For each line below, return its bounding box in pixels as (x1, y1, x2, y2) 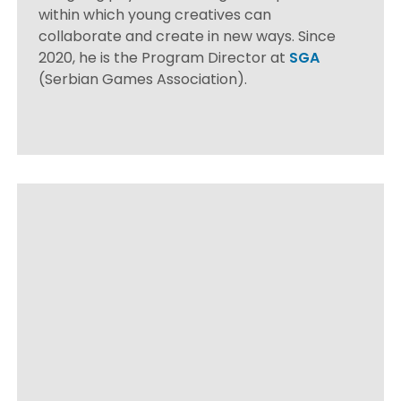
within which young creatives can (38, 4, 272, 25)
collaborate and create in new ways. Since (38, 25, 337, 47)
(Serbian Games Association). (38, 68, 248, 90)
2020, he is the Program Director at (38, 47, 290, 68)
